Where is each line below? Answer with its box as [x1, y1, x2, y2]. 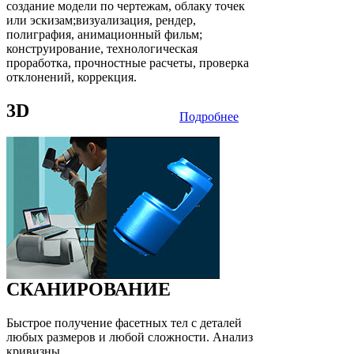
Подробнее [179, 109, 239, 123]
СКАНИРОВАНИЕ [6, 278, 171, 299]
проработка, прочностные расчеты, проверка [6, 55, 249, 70]
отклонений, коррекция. [6, 70, 137, 84]
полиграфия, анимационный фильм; [6, 27, 202, 41]
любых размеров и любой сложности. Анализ [6, 330, 253, 344]
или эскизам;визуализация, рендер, [6, 13, 196, 27]
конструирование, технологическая [6, 41, 198, 55]
